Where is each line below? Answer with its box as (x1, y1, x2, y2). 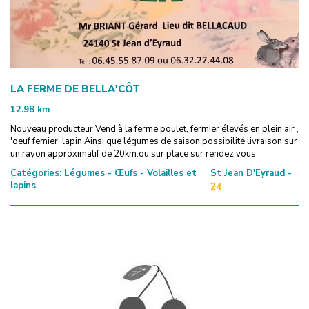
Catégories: (10, 166, 61, 179)
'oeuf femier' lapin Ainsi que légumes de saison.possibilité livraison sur (10, 134, 297, 148)
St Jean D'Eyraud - (210, 166, 292, 179)
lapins (10, 179, 36, 192)
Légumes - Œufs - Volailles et (61, 166, 197, 179)
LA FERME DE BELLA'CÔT (10, 81, 140, 96)
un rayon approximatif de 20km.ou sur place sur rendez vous (10, 147, 256, 160)
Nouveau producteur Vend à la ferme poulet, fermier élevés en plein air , (10, 122, 299, 135)
